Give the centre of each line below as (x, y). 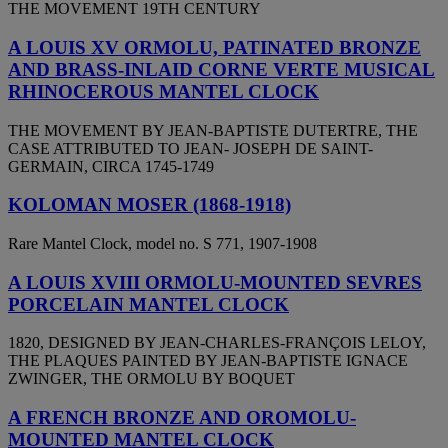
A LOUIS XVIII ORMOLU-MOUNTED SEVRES (215, 282)
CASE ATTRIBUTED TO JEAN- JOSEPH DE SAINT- (190, 148)
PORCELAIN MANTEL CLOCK (148, 304)
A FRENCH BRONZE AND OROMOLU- (182, 418)
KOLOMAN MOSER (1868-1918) (149, 205)
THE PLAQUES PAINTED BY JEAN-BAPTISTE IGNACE (208, 361)
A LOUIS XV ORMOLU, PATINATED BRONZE (214, 47)
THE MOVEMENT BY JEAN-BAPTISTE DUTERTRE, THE (213, 130)
